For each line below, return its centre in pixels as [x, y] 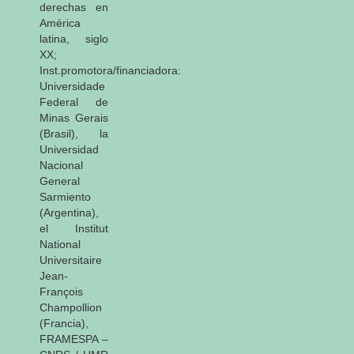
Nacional [61, 165]
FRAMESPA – [74, 339]
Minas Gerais [74, 117]
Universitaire [71, 260]
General [60, 181]
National [60, 244]
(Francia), [64, 323]
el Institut [74, 228]
